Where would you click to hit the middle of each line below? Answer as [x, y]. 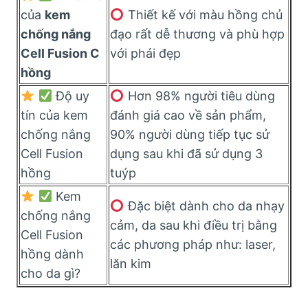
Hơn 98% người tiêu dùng [199, 96]
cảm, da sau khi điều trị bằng [194, 225]
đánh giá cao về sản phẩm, [188, 115]
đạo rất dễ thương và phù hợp [197, 34]
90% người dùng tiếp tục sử [190, 134]
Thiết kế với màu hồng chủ [203, 14]
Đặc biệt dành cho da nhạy [204, 206]
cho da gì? [51, 273]
